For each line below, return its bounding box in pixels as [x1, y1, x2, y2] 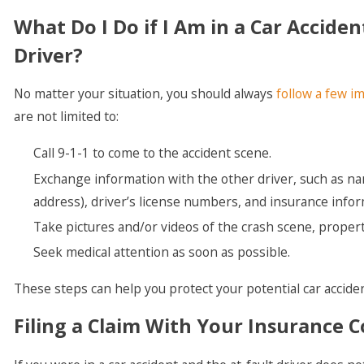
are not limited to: [14, 107, 119, 126]
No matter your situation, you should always [14, 84, 277, 103]
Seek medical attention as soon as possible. [32, 242, 290, 261]
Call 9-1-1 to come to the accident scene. [32, 144, 271, 162]
